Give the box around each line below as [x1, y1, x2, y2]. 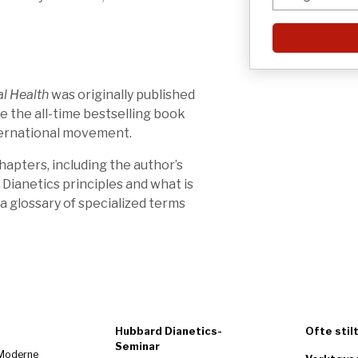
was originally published [48, 87, 195, 102]
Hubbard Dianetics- [115, 325, 222, 337]
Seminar [115, 340, 160, 352]
